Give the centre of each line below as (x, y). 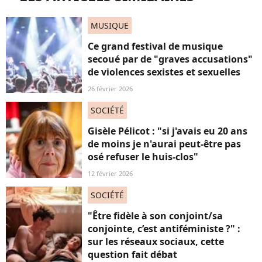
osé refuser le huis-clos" (143, 157)
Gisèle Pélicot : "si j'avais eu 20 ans (168, 131)
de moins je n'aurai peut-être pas (164, 144)
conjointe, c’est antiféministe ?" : (164, 229)
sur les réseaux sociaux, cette (156, 242)
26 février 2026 (110, 89)
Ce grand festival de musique (155, 46)
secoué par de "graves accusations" (170, 59)
